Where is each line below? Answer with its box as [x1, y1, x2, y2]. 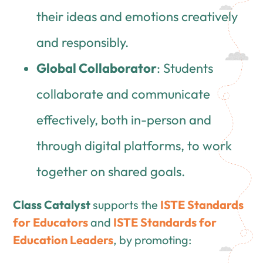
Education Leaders [13, 232, 114, 247]
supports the [90, 197, 161, 212]
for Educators [13, 214, 89, 230]
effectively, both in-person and [36, 111, 212, 128]
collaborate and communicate [36, 85, 211, 102]
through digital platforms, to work [36, 137, 232, 154]
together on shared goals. [36, 163, 186, 180]
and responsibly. [36, 33, 129, 50]
